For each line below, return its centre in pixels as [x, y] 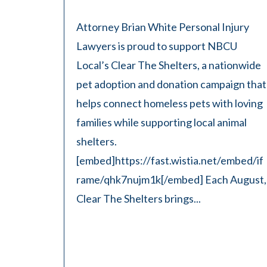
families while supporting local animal [162, 122]
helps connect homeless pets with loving [170, 103]
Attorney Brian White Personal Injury [163, 27]
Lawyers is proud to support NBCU [157, 46]
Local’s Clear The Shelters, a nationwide [169, 65]
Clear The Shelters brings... [139, 198]
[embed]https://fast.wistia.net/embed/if [170, 160]
